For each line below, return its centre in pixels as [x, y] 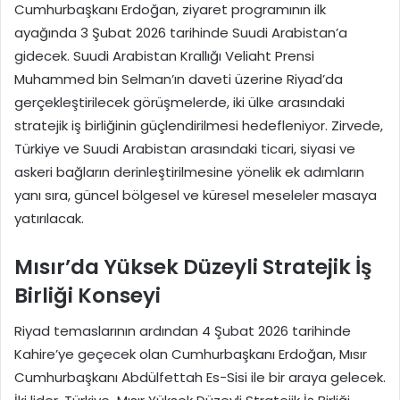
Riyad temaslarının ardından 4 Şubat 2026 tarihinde [183, 331]
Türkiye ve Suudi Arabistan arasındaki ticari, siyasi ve [185, 148]
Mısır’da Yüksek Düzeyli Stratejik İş [193, 267]
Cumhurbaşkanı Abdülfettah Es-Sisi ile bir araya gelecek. [200, 378]
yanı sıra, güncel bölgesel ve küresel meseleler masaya [196, 195]
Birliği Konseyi [87, 295]
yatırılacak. [49, 218]
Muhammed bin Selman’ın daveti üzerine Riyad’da [179, 79]
